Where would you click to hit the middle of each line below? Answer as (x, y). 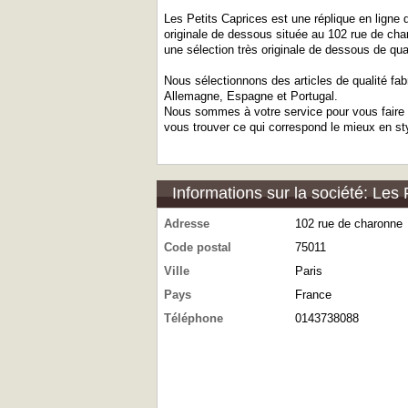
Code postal (198, 247)
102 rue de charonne (349, 224)
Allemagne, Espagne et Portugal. (251, 96)
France (313, 295)
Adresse (187, 224)
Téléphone (194, 318)
